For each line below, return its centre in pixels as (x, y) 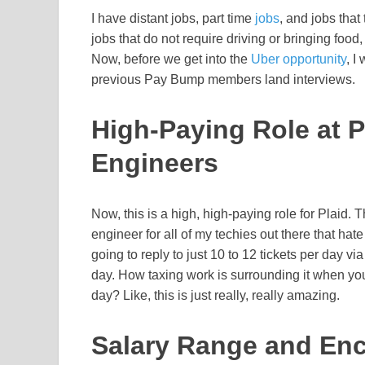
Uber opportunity (299, 59)
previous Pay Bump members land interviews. (223, 80)
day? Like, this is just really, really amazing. (215, 295)
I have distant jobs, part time (173, 19)
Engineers (155, 163)
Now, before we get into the (171, 59)
